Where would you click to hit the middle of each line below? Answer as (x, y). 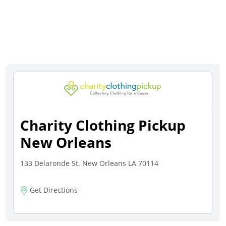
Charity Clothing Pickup (103, 125)
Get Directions (53, 190)
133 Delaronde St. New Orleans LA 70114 (90, 163)
